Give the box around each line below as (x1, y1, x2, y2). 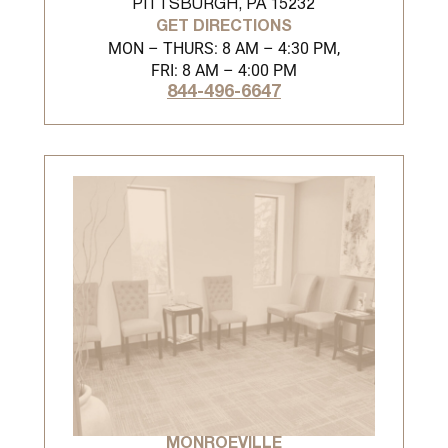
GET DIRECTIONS (155, 20, 292, 34)
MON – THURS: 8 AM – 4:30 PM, (107, 39, 340, 58)
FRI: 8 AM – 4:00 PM (150, 61, 297, 80)
